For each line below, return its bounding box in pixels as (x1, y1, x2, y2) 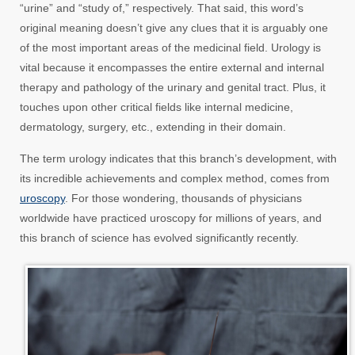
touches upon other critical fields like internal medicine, (20, 101, 293, 114)
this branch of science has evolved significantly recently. (20, 231, 299, 245)
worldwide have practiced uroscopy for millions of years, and (20, 212, 322, 225)
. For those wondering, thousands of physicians (65, 192, 302, 205)
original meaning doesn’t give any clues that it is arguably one (20, 21, 328, 35)
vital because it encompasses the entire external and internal (20, 61, 324, 74)
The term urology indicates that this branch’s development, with (20, 152, 337, 166)
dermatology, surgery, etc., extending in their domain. (20, 120, 286, 134)
